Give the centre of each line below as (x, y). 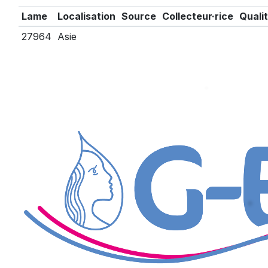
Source (138, 16)
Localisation (86, 16)
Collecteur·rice (197, 16)
